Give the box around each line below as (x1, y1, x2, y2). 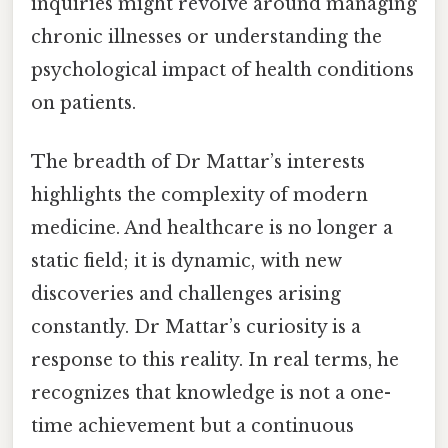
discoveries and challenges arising (31, 282, 341, 305)
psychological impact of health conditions (31, 58, 414, 81)
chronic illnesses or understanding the (31, 25, 382, 48)
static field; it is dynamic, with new (31, 249, 342, 272)
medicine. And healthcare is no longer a (31, 216, 393, 239)
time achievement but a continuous (31, 414, 354, 437)
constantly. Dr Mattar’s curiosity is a (31, 315, 361, 338)
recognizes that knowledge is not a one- (31, 381, 391, 404)
